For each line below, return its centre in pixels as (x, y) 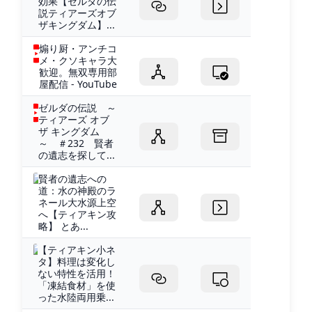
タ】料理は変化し (77, 261)
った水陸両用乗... (76, 297)
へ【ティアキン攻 (78, 214)
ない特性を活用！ (77, 273)
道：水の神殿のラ (78, 190)
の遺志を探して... (76, 155)
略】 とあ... (64, 226)
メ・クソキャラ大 (78, 60)
